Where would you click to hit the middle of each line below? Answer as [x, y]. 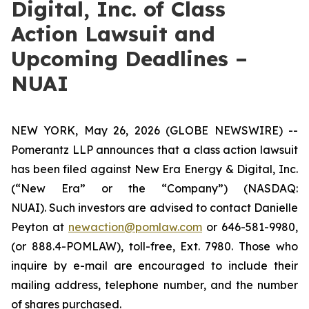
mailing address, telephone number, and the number [154, 285]
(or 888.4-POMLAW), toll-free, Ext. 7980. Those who [154, 246]
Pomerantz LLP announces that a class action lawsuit [154, 150]
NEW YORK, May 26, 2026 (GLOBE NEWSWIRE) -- [154, 130]
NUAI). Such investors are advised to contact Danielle [154, 208]
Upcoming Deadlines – [129, 59]
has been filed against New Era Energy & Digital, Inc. [154, 169]
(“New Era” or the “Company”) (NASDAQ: [154, 188]
